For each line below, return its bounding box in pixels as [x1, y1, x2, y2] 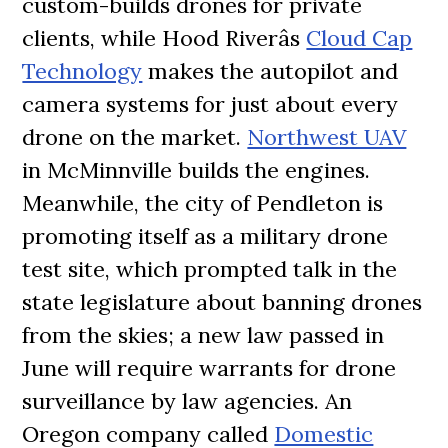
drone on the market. [22, 123, 248, 151]
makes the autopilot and [142, 57, 399, 85]
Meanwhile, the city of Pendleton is [22, 189, 384, 217]
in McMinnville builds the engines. [22, 156, 371, 184]
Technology [22, 57, 143, 85]
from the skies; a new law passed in [22, 321, 385, 349]
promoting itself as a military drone [22, 222, 389, 250]
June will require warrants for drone [22, 354, 397, 382]
